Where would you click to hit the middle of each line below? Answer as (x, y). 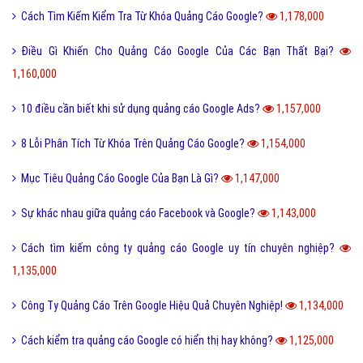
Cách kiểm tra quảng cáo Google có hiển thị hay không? (148, 341)
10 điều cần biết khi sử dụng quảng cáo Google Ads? (142, 109)
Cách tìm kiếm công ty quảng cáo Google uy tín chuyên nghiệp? (180, 248)
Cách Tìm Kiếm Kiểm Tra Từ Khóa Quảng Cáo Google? (143, 17)
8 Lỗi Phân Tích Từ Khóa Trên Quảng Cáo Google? (134, 144)
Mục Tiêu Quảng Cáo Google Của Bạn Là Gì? (121, 179)
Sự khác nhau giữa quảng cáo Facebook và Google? (139, 214)
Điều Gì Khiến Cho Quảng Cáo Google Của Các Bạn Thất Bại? (180, 51)
